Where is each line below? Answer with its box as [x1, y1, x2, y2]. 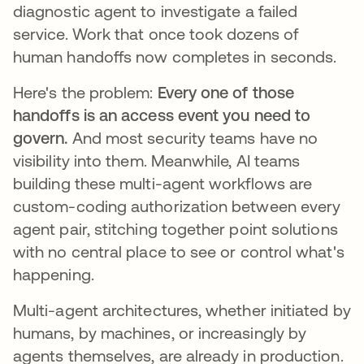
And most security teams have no [71, 128, 318, 148]
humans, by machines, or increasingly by [13, 323, 307, 343]
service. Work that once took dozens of [13, 24, 299, 44]
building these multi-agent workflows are [13, 174, 313, 193]
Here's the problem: [13, 83, 158, 102]
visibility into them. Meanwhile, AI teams [13, 151, 301, 171]
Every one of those [157, 83, 295, 102]
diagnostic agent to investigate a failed [13, 2, 298, 21]
